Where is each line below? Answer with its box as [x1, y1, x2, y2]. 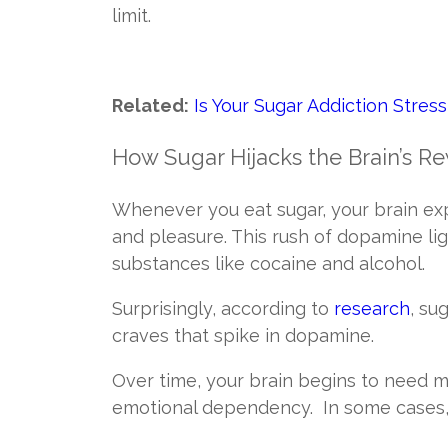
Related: [112, 95, 189, 116]
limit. [112, 5, 151, 26]
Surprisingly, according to [112, 298, 334, 319]
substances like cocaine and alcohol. [112, 253, 430, 274]
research [334, 298, 410, 319]
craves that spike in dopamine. [112, 325, 374, 346]
